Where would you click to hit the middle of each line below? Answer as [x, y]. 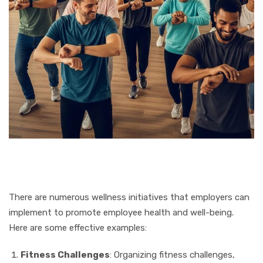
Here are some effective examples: [78, 227]
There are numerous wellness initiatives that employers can [129, 197]
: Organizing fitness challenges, [172, 254]
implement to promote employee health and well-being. [121, 212]
